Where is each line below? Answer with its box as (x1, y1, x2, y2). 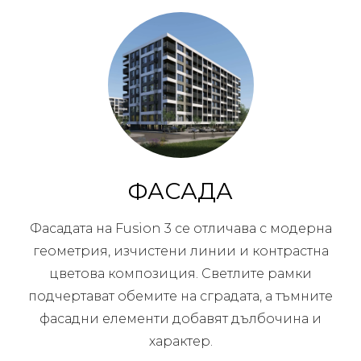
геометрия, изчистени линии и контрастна (32, 243, 329, 259)
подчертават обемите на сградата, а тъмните (28, 288, 333, 305)
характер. (148, 334, 213, 350)
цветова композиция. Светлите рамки (49, 266, 312, 282)
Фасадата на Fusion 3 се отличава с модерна (29, 221, 332, 237)
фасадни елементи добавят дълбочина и (39, 311, 322, 327)
